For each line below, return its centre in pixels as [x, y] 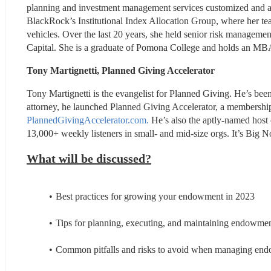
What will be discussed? [89, 158]
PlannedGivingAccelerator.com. [88, 120]
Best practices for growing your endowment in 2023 [155, 196]
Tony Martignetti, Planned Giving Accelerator [121, 70]
